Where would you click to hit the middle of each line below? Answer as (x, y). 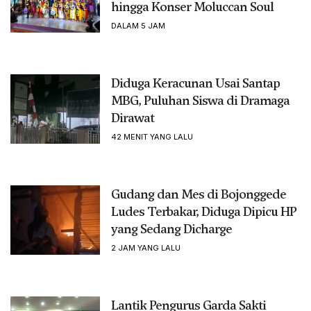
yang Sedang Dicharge (171, 228)
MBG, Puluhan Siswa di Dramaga (200, 100)
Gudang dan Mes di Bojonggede (198, 194)
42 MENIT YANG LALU (152, 136)
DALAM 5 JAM (138, 25)
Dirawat (132, 117)
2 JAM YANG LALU (145, 247)
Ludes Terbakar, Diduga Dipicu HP (203, 211)
